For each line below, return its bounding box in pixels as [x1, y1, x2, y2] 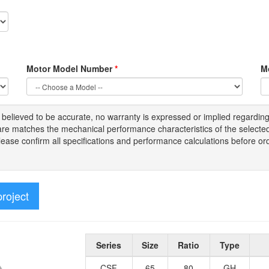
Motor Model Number [26, 62, 115, 75]
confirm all [22, 134, 63, 147]
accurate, [58, 110, 95, 123]
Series [96, 239, 121, 252]
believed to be [2, 110, 58, 123]
